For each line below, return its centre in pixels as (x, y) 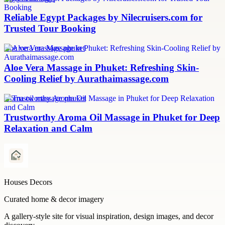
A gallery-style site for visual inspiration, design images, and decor (109, 216)
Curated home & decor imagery (54, 199)
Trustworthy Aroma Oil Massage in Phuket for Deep (112, 118)
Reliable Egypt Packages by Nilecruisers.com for (103, 18)
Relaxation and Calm (48, 129)
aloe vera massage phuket (44, 48)
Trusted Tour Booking (50, 29)
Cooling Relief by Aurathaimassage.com (86, 78)
